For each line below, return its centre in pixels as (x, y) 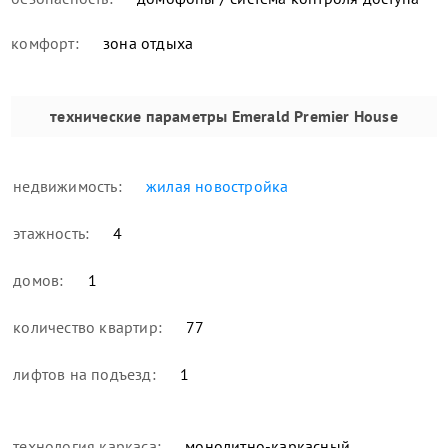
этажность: (51, 233)
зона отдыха (146, 43)
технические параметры (139, 116)
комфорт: (45, 43)
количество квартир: (88, 327)
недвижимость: (67, 186)
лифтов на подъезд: (84, 374)
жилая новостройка (215, 186)
